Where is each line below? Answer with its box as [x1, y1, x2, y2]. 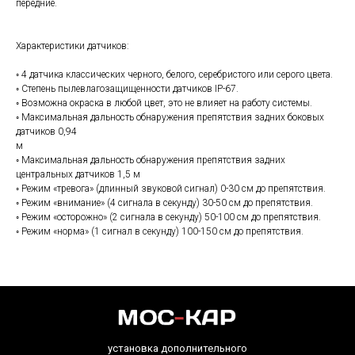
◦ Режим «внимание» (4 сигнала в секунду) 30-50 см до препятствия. [16, 197, 313, 209]
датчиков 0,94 [16, 126, 77, 138]
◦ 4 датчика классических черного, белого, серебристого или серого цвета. [16, 69, 333, 81]
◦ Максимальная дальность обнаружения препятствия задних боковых [16, 112, 324, 124]
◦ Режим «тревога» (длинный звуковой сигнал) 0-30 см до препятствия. [16, 183, 326, 195]
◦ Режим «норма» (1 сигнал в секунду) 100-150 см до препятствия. [16, 226, 303, 238]
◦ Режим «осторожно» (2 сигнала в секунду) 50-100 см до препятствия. [16, 212, 321, 223]
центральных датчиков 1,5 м [16, 169, 140, 181]
